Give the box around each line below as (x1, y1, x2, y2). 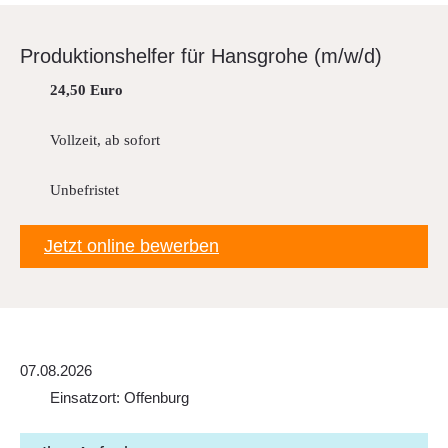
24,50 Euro (50, 82, 123, 98)
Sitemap (33, 73, 90, 91)
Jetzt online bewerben (44, 236, 219, 256)
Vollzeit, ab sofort (50, 132, 160, 148)
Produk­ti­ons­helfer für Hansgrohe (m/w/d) (20, 45, 382, 67)
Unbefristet (50, 182, 119, 198)
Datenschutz (33, 113, 119, 130)
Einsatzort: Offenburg (50, 389, 189, 406)
